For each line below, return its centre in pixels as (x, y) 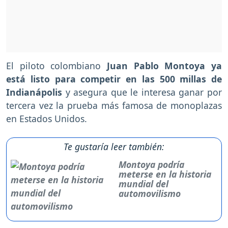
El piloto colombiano (54, 65)
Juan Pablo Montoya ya (162, 65)
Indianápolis (36, 92)
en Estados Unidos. (47, 118)
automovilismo (150, 193)
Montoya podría (152, 164)
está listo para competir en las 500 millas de (114, 79)
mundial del (144, 183)
